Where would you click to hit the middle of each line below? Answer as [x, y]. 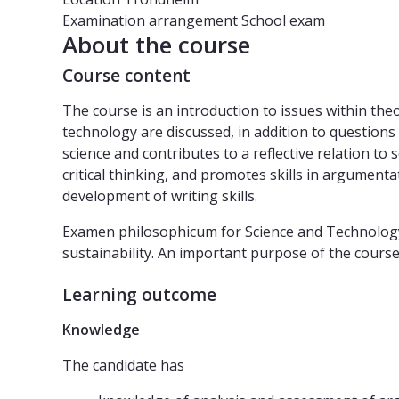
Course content [126, 76]
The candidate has [123, 366]
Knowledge [101, 330]
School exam [283, 21]
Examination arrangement [150, 21]
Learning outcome [139, 295]
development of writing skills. [160, 196]
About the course [156, 45]
